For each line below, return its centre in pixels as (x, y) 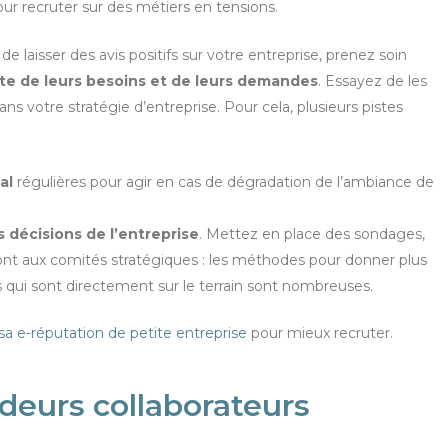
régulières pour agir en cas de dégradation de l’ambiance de (223, 181)
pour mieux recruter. (320, 332)
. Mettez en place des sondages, (312, 233)
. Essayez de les (372, 81)
